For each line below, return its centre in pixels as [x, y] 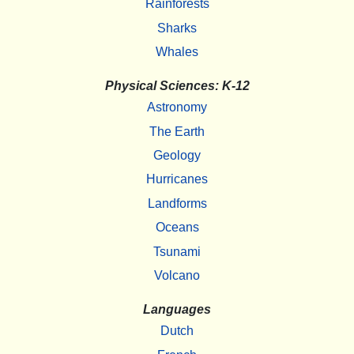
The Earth [177, 131]
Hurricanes [177, 179]
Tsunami [177, 251]
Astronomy [177, 107]
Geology [177, 156]
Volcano [177, 275]
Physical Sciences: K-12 [177, 86]
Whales [177, 51]
